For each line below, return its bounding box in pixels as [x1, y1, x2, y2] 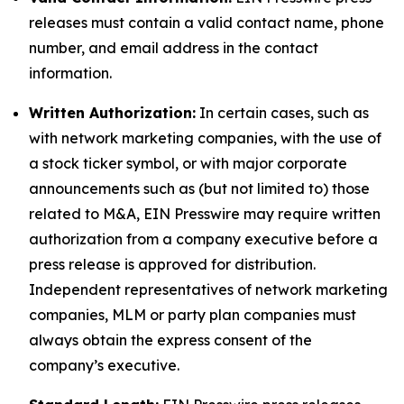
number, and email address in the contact [29, 39, 318, 57]
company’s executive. [29, 356, 179, 374]
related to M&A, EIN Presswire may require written [29, 205, 381, 223]
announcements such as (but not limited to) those [29, 179, 370, 197]
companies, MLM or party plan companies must [29, 306, 356, 324]
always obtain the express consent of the [29, 331, 312, 349]
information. [29, 64, 112, 82]
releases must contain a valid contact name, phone [29, 14, 384, 32]
